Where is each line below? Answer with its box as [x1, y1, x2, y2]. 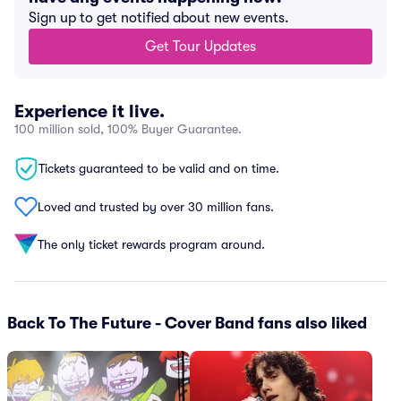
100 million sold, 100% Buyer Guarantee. [14, 122, 242, 136]
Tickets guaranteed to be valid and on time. [38, 161, 279, 175]
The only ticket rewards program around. [38, 236, 265, 252]
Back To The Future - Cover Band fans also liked [7, 314, 367, 332]
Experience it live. [14, 101, 165, 122]
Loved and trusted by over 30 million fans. [38, 199, 274, 214]
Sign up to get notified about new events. [29, 10, 289, 26]
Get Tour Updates [145, 38, 256, 55]
